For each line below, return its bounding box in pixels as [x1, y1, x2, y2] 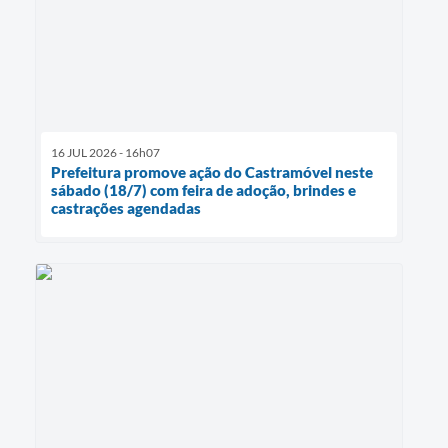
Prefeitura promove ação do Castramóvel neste [51, 162, 373, 181]
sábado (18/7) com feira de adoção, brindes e [51, 180, 356, 199]
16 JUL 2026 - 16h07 [51, 144, 160, 160]
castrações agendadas [51, 198, 201, 217]
